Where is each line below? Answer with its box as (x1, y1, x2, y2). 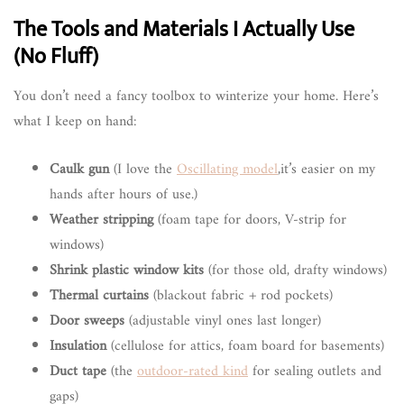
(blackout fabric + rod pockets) (149, 282, 333, 308)
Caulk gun (50, 156, 109, 182)
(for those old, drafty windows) (204, 257, 387, 283)
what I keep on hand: (14, 108, 137, 134)
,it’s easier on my (278, 156, 375, 182)
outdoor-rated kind (137, 358, 248, 384)
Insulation (50, 333, 106, 359)
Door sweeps (50, 308, 124, 334)
